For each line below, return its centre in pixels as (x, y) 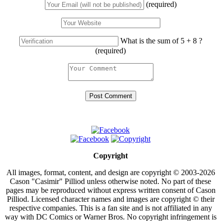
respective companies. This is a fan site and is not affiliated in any (110, 208)
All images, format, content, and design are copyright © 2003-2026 (110, 172)
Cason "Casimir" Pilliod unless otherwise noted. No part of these (110, 181)
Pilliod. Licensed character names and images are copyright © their (110, 199)
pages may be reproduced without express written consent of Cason (110, 190)
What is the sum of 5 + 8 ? (160, 40)
